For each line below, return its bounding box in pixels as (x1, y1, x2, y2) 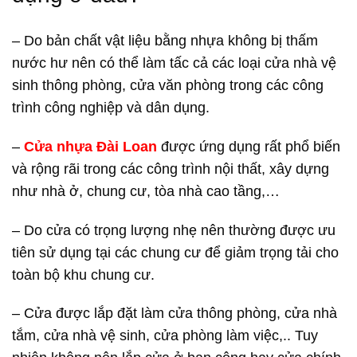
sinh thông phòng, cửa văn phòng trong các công (12, 76, 324, 93)
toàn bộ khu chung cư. (12, 266, 155, 283)
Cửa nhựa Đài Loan (24, 138, 157, 155)
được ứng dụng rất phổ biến (157, 138, 340, 155)
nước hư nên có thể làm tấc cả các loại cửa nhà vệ (12, 54, 336, 71)
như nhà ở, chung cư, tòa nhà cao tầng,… (12, 182, 280, 199)
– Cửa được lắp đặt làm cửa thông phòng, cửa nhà (12, 305, 337, 322)
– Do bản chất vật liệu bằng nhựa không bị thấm (12, 32, 318, 49)
